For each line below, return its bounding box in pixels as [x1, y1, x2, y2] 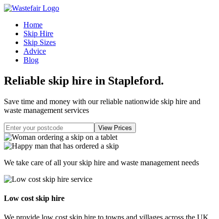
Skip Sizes [23, 38, 56, 46]
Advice [23, 47, 46, 55]
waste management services [4, 106, 89, 114]
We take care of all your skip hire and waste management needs [4, 158, 199, 167]
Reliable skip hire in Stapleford [4, 74, 161, 87]
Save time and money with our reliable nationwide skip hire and [4, 97, 200, 106]
